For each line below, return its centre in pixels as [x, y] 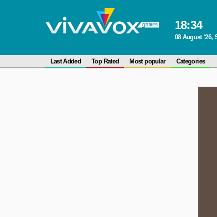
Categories [191, 61]
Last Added [66, 61]
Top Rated [105, 61]
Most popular [147, 61]
